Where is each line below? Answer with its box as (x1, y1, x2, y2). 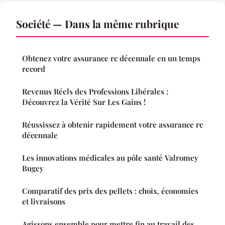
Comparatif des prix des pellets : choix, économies (22, 186, 198, 196)
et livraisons (22, 196, 65, 207)
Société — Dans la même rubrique (16, 17, 179, 31)
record (22, 64, 45, 74)
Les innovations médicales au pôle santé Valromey (22, 153, 198, 163)
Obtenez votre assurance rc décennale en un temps (22, 53, 200, 64)
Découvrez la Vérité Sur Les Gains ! (22, 97, 146, 107)
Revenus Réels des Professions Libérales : (22, 86, 168, 97)
